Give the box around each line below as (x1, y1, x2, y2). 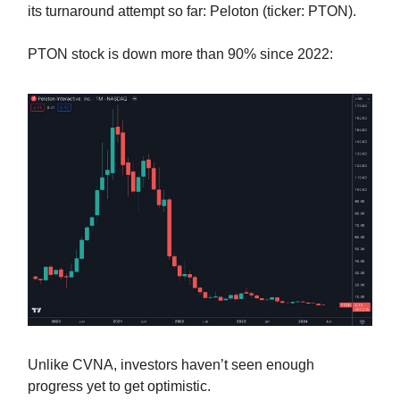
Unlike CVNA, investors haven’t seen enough (28, 356, 314, 372)
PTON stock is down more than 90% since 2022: (28, 46, 333, 62)
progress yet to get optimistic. (28, 378, 211, 394)
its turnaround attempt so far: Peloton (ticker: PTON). (28, 3, 356, 19)
